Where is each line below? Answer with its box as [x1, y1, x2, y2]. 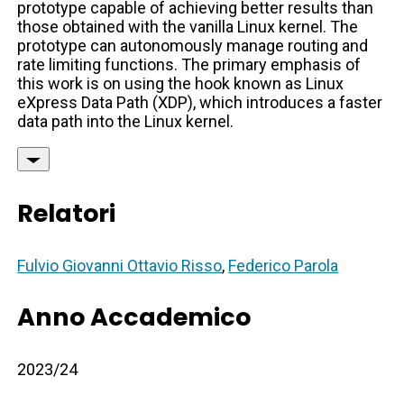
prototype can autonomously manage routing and [17, 36, 369, 56]
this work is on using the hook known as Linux [17, 74, 344, 94]
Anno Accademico [17, 300, 252, 335]
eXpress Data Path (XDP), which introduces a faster [17, 93, 383, 113]
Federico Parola [228, 256, 339, 276]
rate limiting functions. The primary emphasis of [17, 55, 362, 75]
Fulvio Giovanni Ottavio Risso [17, 256, 223, 276]
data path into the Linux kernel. [17, 112, 234, 132]
